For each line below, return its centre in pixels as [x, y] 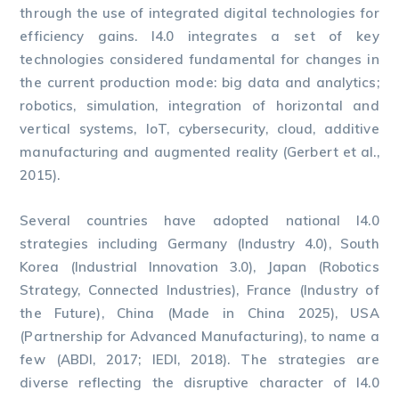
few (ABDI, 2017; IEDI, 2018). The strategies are [199, 359]
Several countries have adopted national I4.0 [199, 220]
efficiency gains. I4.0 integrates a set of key [199, 36]
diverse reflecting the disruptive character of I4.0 [199, 383]
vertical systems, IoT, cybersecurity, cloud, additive [199, 129]
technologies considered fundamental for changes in [199, 59]
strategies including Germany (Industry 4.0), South [199, 244]
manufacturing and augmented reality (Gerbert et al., [199, 152]
